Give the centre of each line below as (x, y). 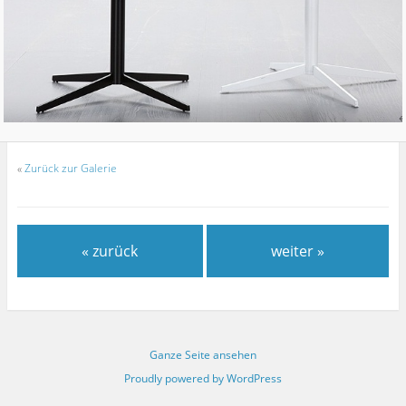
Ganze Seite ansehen (203, 354)
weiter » (298, 251)
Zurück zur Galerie (70, 169)
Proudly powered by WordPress (203, 378)
